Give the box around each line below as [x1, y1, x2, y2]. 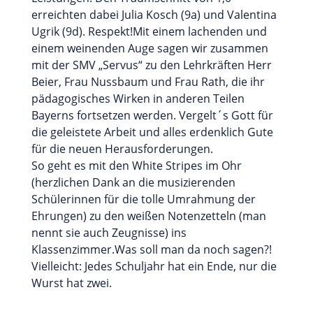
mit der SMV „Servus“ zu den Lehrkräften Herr [31, 57, 272, 73]
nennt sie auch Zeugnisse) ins [31, 224, 187, 240]
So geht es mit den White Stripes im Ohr [31, 157, 242, 173]
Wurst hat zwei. [31, 275, 112, 291]
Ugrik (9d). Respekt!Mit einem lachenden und [31, 23, 267, 39]
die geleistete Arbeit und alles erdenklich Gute [31, 124, 273, 140]
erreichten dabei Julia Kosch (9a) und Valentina [31, 6, 277, 22]
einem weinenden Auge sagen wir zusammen [31, 40, 268, 56]
